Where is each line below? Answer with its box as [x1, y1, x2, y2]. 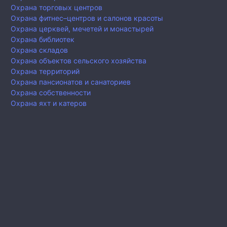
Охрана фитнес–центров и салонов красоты [11, 14, 163, 23]
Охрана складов [11, 46, 68, 55]
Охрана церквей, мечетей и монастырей [11, 24, 154, 33]
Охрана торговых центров [11, 3, 102, 12]
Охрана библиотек [11, 35, 74, 44]
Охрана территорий [11, 67, 80, 76]
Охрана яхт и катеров [11, 99, 87, 108]
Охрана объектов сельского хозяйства [11, 56, 146, 65]
